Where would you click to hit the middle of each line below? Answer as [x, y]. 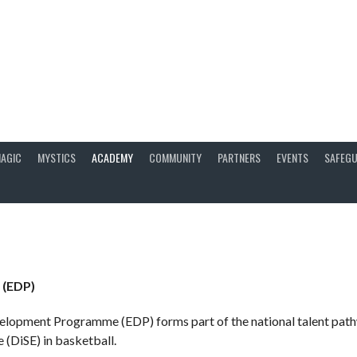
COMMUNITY [175, 157]
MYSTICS [57, 157]
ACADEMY [112, 157]
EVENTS [292, 157]
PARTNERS [239, 157]
